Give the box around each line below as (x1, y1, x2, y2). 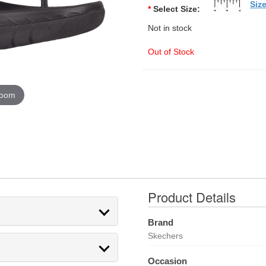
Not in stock (147, 23, 192, 33)
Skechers (147, 230, 183, 240)
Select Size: (153, 4, 200, 14)
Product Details (147, 188, 236, 206)
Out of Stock (147, 47, 194, 56)
